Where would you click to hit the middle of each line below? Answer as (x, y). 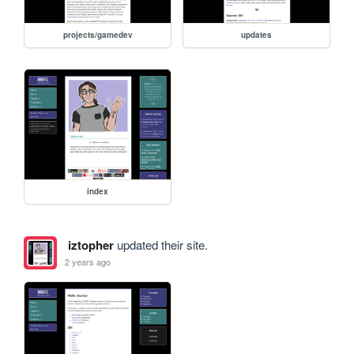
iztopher (90, 245)
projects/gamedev (98, 35)
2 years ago (88, 261)
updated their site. (160, 245)
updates (257, 35)
